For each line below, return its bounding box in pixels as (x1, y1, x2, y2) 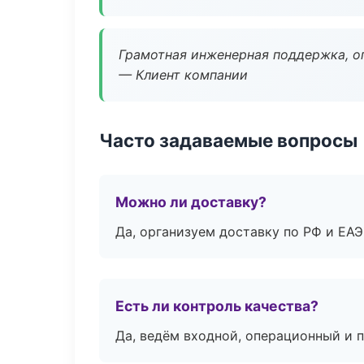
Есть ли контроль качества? (115, 297, 318, 314)
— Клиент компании (119, 67, 248, 83)
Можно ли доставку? (115, 193, 266, 210)
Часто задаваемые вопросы (99, 129, 357, 151)
